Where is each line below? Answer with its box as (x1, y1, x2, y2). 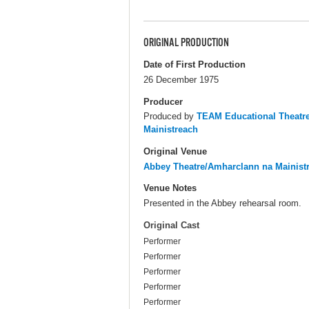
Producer (143, 96, 183, 107)
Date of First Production (143, 59, 246, 70)
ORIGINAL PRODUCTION (143, 36, 229, 50)
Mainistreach (143, 124, 198, 135)
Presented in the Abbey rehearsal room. (143, 197, 301, 208)
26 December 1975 (143, 74, 219, 86)
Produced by (143, 111, 197, 122)
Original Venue (143, 146, 207, 157)
